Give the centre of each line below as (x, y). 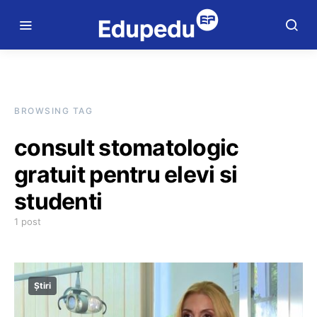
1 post (28, 221)
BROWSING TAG (53, 111)
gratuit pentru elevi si (126, 174)
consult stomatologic (127, 148)
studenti (58, 201)
